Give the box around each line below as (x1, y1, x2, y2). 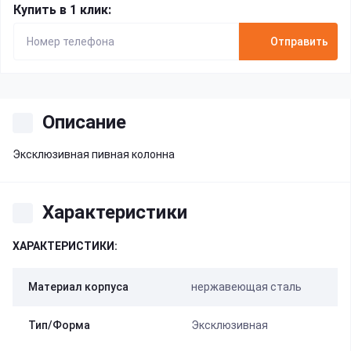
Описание (42, 111, 126, 133)
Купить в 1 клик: (13, 2, 111, 17)
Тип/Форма (28, 319, 90, 331)
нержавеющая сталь (190, 280, 302, 293)
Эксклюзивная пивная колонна (13, 148, 175, 161)
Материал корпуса (28, 280, 128, 293)
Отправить (270, 35, 328, 48)
